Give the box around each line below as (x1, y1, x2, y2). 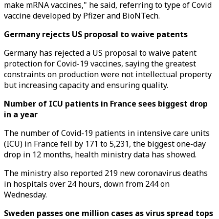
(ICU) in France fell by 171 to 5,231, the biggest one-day (4, 138, 206, 149)
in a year (4, 109, 38, 120)
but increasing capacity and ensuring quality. (4, 80, 168, 90)
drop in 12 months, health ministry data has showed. (4, 149, 197, 160)
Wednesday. (4, 189, 49, 200)
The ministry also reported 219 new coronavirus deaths (4, 168, 208, 178)
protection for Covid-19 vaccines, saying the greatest (4, 58, 196, 69)
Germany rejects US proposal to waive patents (4, 29, 188, 40)
